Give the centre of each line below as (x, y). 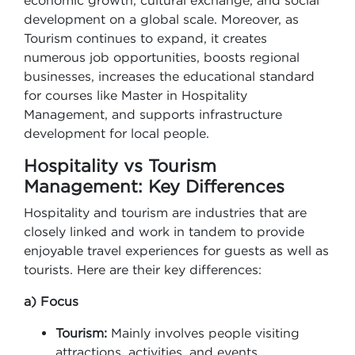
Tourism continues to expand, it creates (145, 38)
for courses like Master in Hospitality (136, 95)
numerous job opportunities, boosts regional (162, 57)
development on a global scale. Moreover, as (161, 19)
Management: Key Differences (154, 186)
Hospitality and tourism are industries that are (165, 212)
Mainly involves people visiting (203, 333)
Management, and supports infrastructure (153, 114)
